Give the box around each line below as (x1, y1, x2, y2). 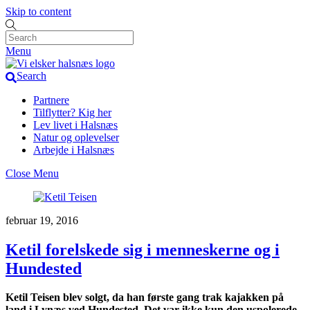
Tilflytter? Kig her (33, 106, 111, 118)
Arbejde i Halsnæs (33, 143, 114, 156)
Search (17, 70, 46, 82)
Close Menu (6, 167, 59, 179)
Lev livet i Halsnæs (33, 118, 118, 131)
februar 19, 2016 (6, 214, 78, 226)
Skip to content (6, 6, 71, 17)
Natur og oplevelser (33, 131, 119, 143)
